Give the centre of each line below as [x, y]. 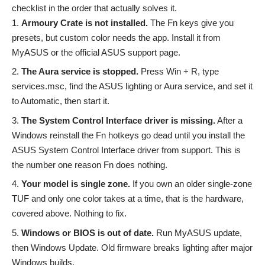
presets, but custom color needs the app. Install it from [116, 37]
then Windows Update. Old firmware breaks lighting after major [132, 247]
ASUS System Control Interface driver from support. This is [126, 150]
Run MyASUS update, [198, 232]
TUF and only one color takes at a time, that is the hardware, [128, 199]
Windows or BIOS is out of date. [88, 232]
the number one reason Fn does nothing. [90, 164]
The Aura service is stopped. [80, 72]
